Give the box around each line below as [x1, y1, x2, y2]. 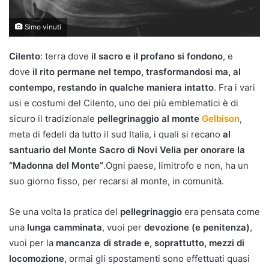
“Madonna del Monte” [9, 160, 103, 171]
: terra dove [40, 50, 91, 62]
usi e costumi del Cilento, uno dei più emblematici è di [9, 97, 238, 109]
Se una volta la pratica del [9, 206, 120, 217]
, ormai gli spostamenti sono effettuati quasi [64, 253, 250, 264]
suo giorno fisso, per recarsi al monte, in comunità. [9, 175, 224, 187]
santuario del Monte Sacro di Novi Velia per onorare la [9, 144, 245, 156]
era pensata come [184, 206, 260, 217]
